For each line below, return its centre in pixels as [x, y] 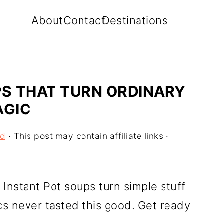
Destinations [135, 20]
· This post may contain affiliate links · [87, 136]
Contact [84, 20]
